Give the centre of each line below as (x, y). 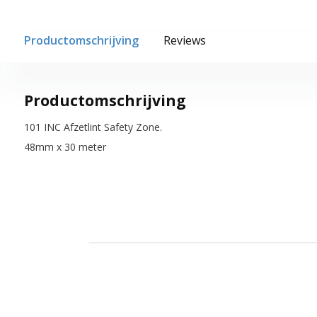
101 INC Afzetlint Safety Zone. (93, 127)
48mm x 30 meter (65, 146)
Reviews (184, 40)
